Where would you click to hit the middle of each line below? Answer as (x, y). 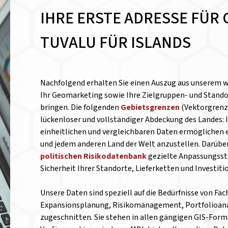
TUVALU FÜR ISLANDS (116, 43)
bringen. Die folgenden (81, 107)
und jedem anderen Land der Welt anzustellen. (120, 144)
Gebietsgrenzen (151, 107)
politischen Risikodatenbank (94, 156)
